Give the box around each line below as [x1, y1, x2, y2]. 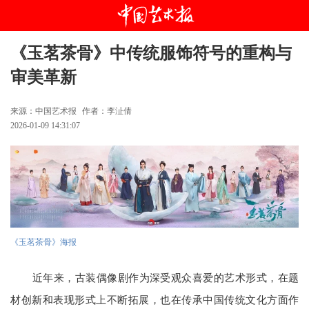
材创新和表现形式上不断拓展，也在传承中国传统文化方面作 [10, 295, 299, 306]
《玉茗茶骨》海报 [10, 237, 77, 247]
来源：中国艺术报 [10, 106, 77, 116]
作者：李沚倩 [82, 106, 132, 116]
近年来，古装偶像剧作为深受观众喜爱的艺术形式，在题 [32, 272, 299, 283]
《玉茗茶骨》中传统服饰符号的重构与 [10, 44, 292, 62]
